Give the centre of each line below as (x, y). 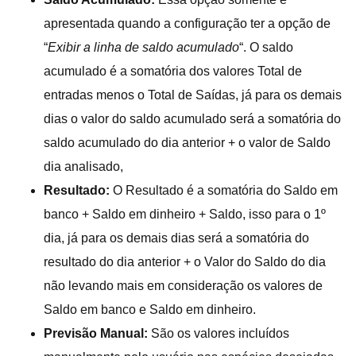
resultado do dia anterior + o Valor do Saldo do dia (185, 261)
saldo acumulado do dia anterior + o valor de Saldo (187, 142)
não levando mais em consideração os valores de (183, 285)
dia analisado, (83, 166)
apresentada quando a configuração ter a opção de (187, 23)
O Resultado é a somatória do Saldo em (224, 190)
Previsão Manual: (97, 333)
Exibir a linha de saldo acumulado (143, 47)
